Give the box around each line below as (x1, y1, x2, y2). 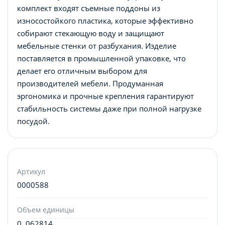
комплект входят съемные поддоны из (17, 3, 160, 13)
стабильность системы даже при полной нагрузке (17, 103, 201, 114)
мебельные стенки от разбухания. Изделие (17, 40, 176, 51)
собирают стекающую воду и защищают (17, 28, 164, 38)
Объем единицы (17, 204, 74, 214)
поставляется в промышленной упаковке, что (17, 53, 186, 63)
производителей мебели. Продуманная (17, 78, 163, 88)
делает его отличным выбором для (17, 65, 147, 76)
